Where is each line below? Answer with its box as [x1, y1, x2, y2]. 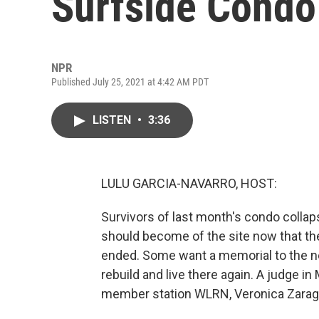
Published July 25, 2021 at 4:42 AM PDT [51, 76, 209, 88]
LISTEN [93, 113, 134, 127]
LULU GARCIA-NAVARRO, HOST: [101, 176, 277, 191]
